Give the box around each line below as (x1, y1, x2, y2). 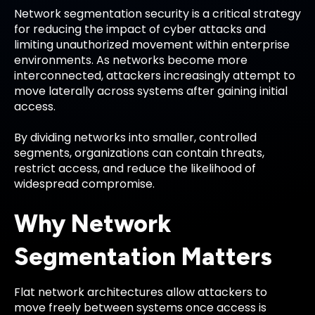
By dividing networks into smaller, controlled (14, 129, 257, 146)
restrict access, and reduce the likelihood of (14, 160, 256, 176)
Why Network (14, 210, 172, 239)
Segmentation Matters (14, 243, 272, 272)
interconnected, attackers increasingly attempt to (14, 67, 295, 84)
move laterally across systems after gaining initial (14, 82, 288, 99)
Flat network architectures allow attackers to (14, 284, 267, 301)
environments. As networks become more (14, 51, 247, 68)
